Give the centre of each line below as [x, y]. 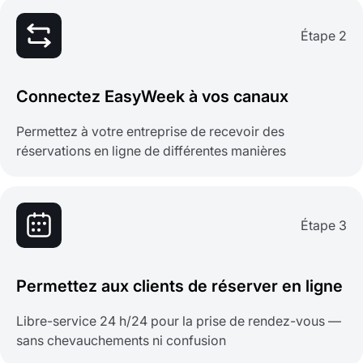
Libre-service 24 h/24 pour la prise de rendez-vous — [179, 321]
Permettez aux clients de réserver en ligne [179, 286]
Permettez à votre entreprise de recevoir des [150, 132]
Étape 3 [324, 226]
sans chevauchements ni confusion [121, 341]
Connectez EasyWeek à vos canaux [152, 97]
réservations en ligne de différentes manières [151, 151]
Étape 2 [324, 36]
